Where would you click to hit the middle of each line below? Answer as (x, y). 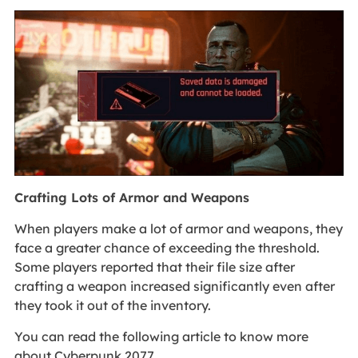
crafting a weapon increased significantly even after (174, 286)
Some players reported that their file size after (154, 267)
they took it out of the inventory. (112, 305)
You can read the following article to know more (161, 336)
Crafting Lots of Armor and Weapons (131, 197)
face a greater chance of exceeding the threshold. (167, 247)
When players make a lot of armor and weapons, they (178, 228)
